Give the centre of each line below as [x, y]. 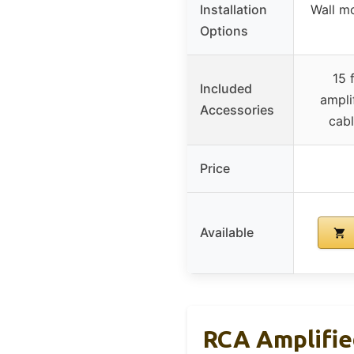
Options [224, 30]
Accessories [237, 109]
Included [226, 88]
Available [227, 232]
